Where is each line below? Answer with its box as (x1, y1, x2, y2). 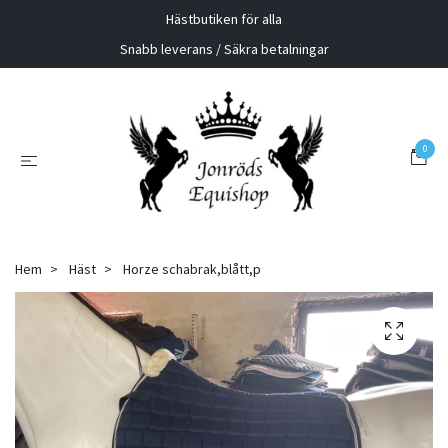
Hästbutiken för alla (166, 10, 282, 28)
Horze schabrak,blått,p (120, 260, 261, 279)
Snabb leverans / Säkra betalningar (119, 40, 329, 58)
